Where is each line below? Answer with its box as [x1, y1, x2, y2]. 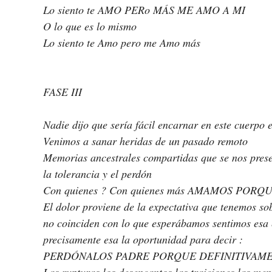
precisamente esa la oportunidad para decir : [43, 232, 243, 247]
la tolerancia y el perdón [43, 166, 155, 182]
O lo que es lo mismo [43, 19, 140, 34]
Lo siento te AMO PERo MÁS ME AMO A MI [43, 2, 248, 18]
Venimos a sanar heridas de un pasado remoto [43, 134, 251, 149]
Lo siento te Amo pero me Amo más [43, 35, 203, 50]
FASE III [43, 84, 82, 100]
